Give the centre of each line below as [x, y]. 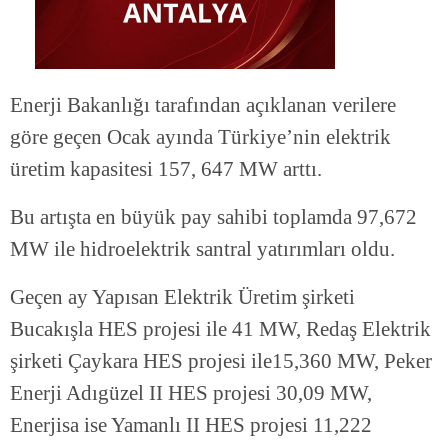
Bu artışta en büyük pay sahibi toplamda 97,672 [213, 217]
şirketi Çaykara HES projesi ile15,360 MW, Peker [221, 361]
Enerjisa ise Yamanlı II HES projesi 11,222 [191, 425]
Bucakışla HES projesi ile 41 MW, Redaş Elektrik [220, 329]
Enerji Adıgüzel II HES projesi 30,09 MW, [191, 393]
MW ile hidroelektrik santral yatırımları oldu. [202, 249]
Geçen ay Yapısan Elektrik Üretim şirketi [182, 297]
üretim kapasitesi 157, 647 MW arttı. [166, 169]
